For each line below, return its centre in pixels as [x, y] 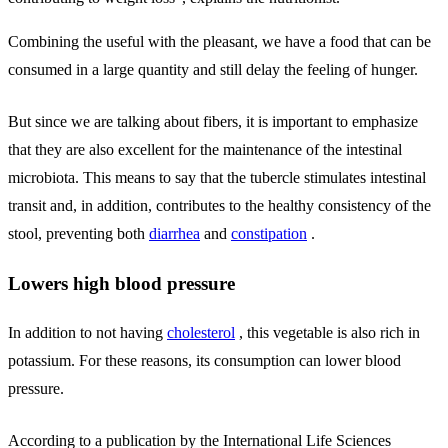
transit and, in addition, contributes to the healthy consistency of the [219, 206]
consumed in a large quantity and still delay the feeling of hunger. [213, 70]
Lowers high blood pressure [121, 284]
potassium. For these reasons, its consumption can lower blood [204, 360]
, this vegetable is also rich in [327, 332]
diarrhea [174, 234]
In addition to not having [87, 332]
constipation [269, 234]
